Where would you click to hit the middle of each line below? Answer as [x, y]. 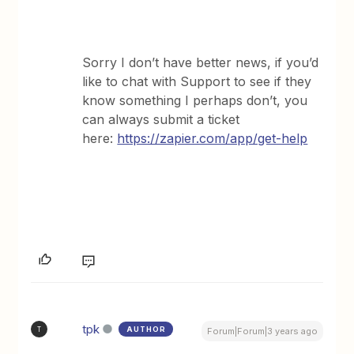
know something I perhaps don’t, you [195, 100]
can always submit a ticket [161, 119]
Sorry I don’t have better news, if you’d [201, 62]
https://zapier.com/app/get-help [213, 138]
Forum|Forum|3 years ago [262, 331]
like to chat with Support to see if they [197, 81]
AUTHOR [147, 329]
